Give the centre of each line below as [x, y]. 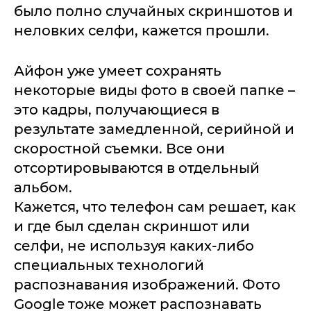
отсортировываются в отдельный [137, 168]
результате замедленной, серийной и [154, 129]
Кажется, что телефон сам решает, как [155, 207]
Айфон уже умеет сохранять [118, 71]
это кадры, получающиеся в [117, 110]
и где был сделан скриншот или [132, 226]
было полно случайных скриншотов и [153, 11]
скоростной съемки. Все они [119, 149]
